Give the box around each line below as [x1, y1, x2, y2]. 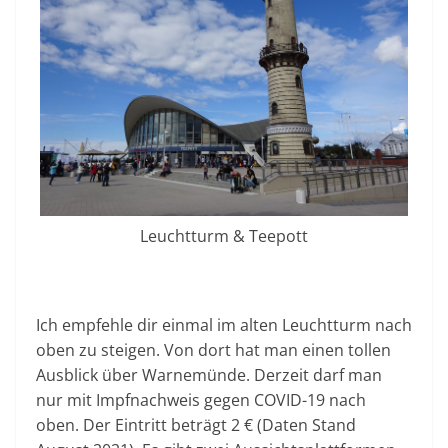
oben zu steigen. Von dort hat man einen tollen [36, 338, 391, 361]
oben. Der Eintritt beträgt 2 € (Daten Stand [36, 413, 356, 436]
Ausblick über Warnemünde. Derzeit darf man [36, 363, 382, 386]
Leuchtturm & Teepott [140, 224, 308, 247]
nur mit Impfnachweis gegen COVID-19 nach [36, 388, 366, 411]
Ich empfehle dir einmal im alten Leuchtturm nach [36, 313, 412, 336]
